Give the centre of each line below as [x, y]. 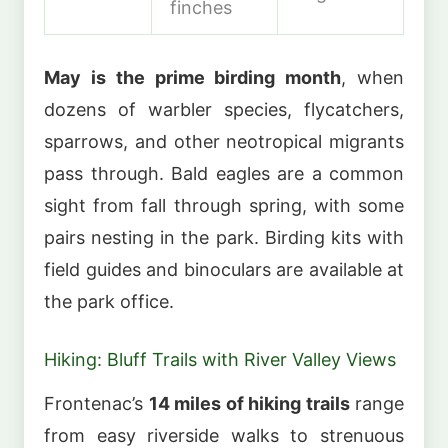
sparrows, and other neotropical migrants [224, 142]
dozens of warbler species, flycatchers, [224, 110]
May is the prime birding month [193, 78]
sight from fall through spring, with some [224, 206]
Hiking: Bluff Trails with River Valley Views [220, 360]
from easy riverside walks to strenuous [224, 435]
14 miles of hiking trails [249, 403]
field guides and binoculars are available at [224, 270]
